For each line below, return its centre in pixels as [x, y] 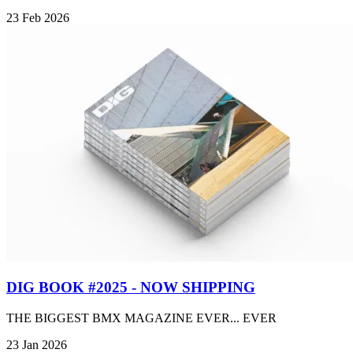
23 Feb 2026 [38, 17]
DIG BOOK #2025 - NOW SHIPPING [131, 288]
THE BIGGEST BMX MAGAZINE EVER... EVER [141, 318]
